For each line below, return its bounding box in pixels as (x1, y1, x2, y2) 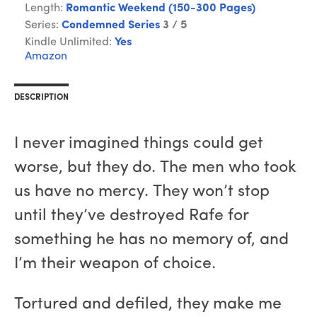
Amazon (25, 51, 67, 63)
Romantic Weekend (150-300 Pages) (66, 3, 255, 15)
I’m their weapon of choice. (14, 256, 216, 273)
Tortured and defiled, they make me (14, 296, 282, 313)
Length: (25, 3, 66, 15)
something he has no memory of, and (14, 232, 289, 249)
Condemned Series (62, 20, 160, 32)
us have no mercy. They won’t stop (14, 184, 270, 201)
